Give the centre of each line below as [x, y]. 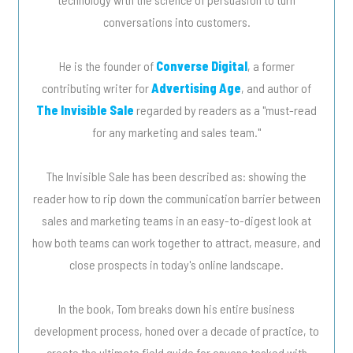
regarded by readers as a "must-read [225, 110]
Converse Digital [201, 66]
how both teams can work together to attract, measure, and [176, 243]
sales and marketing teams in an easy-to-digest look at [176, 221]
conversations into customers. [176, 22]
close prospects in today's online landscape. [176, 265]
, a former [271, 66]
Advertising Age [196, 88]
